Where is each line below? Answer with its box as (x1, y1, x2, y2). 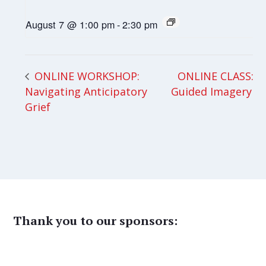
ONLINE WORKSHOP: (31, 68, 140, 83)
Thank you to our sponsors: (13, 213, 178, 229)
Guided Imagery (171, 84, 255, 99)
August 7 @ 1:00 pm (26, 17, 115, 32)
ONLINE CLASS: (178, 68, 254, 83)
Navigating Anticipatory (25, 84, 148, 99)
